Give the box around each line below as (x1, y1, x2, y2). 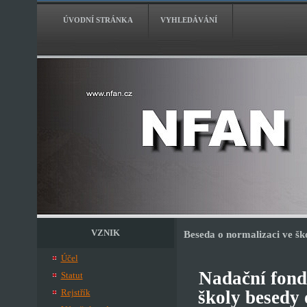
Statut (60, 270, 83, 280)
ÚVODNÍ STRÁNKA (62, 16, 133, 24)
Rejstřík (60, 287, 90, 297)
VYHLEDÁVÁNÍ (160, 16, 217, 24)
